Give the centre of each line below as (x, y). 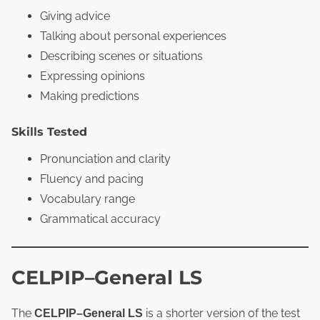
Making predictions (90, 96)
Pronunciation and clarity (105, 159)
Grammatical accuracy (100, 219)
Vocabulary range (87, 199)
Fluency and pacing (92, 179)
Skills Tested (49, 131)
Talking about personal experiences (133, 36)
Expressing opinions (92, 76)
